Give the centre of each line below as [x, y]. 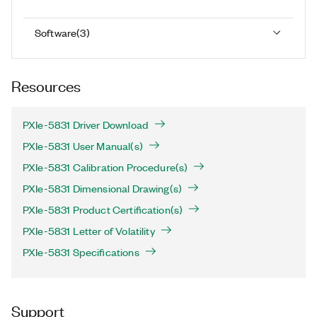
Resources [46, 85]
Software [56, 32]
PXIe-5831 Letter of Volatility [89, 231]
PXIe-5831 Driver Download [86, 125]
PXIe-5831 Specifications [81, 252]
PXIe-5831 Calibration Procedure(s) [105, 167]
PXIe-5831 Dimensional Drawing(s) [103, 188]
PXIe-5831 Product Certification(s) [103, 209]
